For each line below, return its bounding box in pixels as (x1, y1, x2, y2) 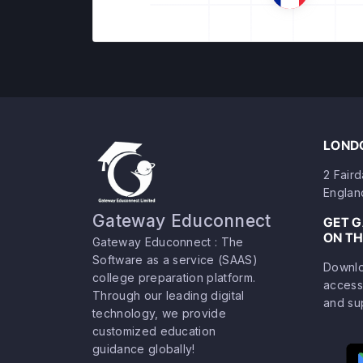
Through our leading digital (92, 288, 245, 302)
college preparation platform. (92, 271, 256, 284)
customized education (92, 324, 216, 338)
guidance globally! (92, 342, 195, 356)
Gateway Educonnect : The (92, 235, 244, 249)
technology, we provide (92, 306, 227, 320)
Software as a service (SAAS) (92, 253, 258, 267)
